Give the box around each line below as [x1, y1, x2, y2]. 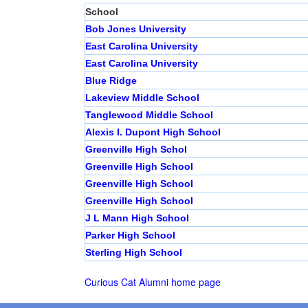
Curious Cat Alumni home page [84, 275, 221, 289]
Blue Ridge [85, 75, 137, 87]
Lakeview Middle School [85, 92, 199, 104]
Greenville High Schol [85, 144, 187, 155]
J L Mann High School [85, 212, 189, 224]
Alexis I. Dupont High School [85, 126, 221, 138]
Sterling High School [85, 247, 182, 258]
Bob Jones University [85, 23, 186, 35]
